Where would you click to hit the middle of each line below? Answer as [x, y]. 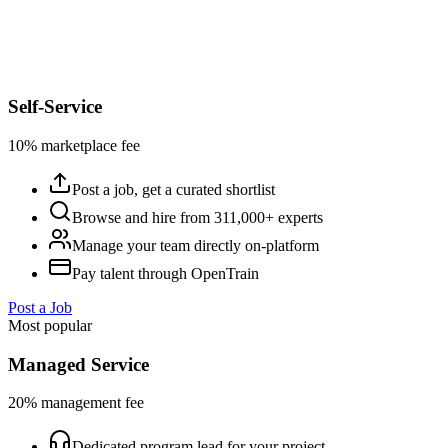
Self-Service [55, 107]
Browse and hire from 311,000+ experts [197, 217]
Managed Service [78, 364]
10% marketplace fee [74, 145]
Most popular [50, 325]
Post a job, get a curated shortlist [173, 189]
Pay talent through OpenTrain [165, 273]
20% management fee [76, 403]
